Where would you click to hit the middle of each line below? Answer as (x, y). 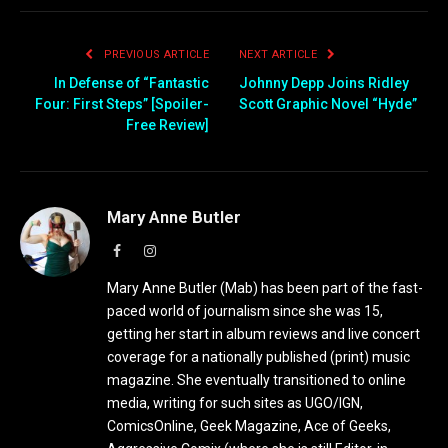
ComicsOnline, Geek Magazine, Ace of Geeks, (249, 426)
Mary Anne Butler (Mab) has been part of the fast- (265, 288)
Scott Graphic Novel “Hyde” (328, 104)
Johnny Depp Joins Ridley (324, 83)
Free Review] (167, 125)
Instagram (183, 250)
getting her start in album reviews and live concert (263, 334)
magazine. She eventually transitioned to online (256, 380)
